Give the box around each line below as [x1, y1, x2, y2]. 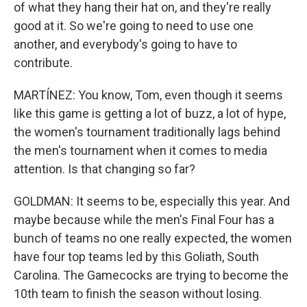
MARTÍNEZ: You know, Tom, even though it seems [14, 88, 283, 102]
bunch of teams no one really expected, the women [14, 231, 292, 245]
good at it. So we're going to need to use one [14, 19, 254, 33]
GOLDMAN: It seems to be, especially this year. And [14, 194, 290, 208]
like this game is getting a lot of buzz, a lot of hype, [14, 106, 286, 121]
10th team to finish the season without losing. [14, 286, 262, 301]
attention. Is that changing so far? [14, 162, 195, 176]
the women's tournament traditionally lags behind [14, 125, 280, 139]
